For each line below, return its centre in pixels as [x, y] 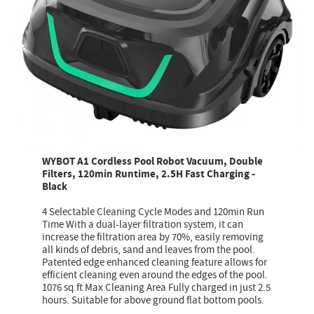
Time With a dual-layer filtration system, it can [143, 225]
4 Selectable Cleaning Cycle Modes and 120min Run [153, 212]
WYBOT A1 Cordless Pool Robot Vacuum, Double [153, 162]
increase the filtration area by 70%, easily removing [153, 238]
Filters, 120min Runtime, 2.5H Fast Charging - [149, 175]
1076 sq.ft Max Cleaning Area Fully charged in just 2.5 [157, 288]
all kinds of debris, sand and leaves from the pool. [149, 250]
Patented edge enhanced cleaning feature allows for [155, 263]
